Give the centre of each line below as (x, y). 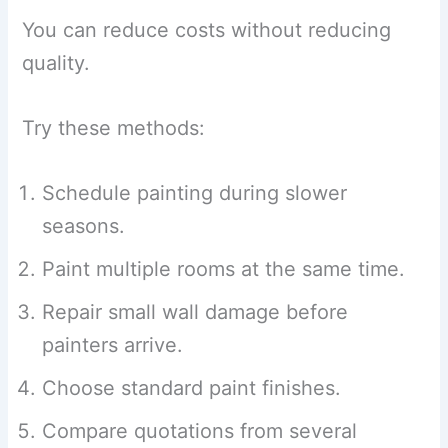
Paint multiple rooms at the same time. (224, 269)
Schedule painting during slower (195, 193)
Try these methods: (114, 128)
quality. (56, 63)
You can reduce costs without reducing (207, 30)
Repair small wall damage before (195, 312)
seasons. (84, 226)
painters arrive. (113, 345)
